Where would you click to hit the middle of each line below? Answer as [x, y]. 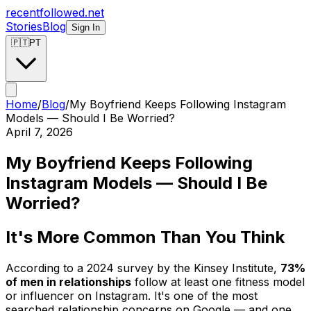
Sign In [86, 27]
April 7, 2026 [39, 132]
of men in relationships [68, 281]
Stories [24, 26]
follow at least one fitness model [218, 281]
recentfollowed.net [55, 12]
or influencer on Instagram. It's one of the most [132, 295]
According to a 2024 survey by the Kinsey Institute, [143, 268]
